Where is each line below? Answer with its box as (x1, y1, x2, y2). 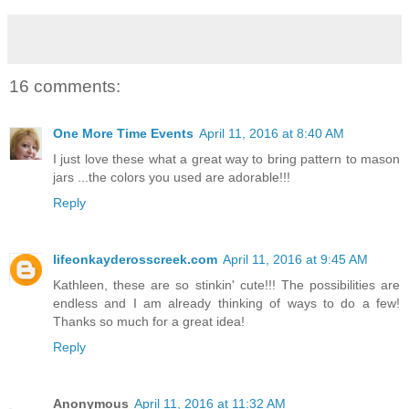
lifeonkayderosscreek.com (53, 252, 217, 267)
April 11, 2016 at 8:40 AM (199, 126, 344, 142)
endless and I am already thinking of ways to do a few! (53, 296, 400, 311)
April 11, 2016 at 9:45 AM (223, 252, 368, 267)
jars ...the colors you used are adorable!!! (53, 170, 290, 185)
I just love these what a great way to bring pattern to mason (53, 152, 400, 167)
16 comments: (9, 77, 121, 97)
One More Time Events (53, 126, 194, 142)
